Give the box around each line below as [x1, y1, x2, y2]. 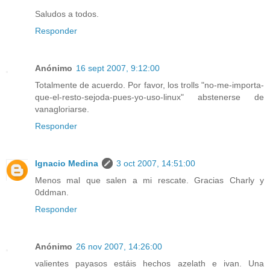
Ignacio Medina [35, 158, 98, 168]
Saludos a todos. [35, 8, 99, 19]
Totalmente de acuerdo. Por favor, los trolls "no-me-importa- [35, 80, 264, 90]
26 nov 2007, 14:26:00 [76, 241, 162, 251]
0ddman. [35, 187, 69, 197]
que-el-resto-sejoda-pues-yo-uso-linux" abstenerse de [35, 92, 264, 102]
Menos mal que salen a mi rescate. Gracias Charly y [35, 175, 264, 185]
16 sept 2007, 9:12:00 [76, 63, 160, 73]
